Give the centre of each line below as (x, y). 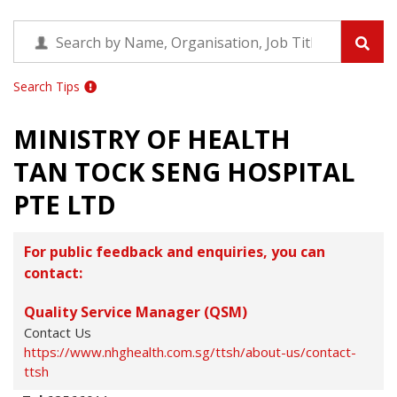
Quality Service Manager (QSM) (136, 311)
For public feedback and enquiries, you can (175, 251)
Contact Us (58, 332)
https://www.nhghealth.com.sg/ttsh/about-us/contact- (190, 351)
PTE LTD (65, 204)
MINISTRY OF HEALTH (152, 139)
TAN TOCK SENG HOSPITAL (184, 171)
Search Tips (47, 86)
